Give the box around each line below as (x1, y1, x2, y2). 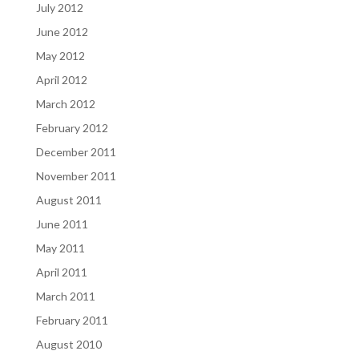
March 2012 (35, 96, 95, 111)
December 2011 (35, 144, 116, 159)
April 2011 (35, 264, 87, 279)
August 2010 (35, 337, 102, 351)
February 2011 (35, 313, 108, 327)
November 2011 (35, 168, 116, 183)
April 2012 (35, 72, 87, 87)
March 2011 (35, 288, 95, 303)
